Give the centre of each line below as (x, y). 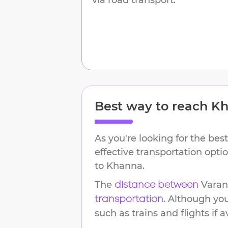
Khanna (124, 166)
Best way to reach (153, 106)
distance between (156, 185)
